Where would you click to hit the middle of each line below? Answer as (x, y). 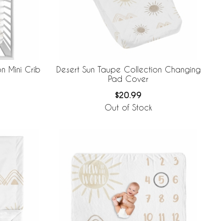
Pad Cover (128, 79)
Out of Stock (128, 107)
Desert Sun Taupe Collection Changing (128, 70)
